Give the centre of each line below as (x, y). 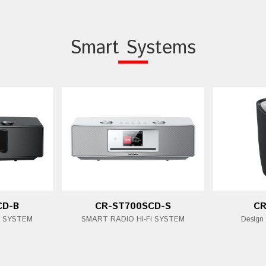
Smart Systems (133, 48)
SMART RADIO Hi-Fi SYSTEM (133, 220)
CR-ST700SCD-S (133, 207)
